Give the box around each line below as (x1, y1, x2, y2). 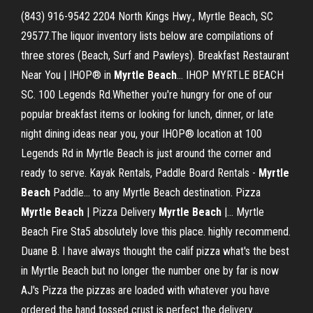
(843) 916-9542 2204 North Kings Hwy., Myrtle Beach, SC (21, 10, 273, 23)
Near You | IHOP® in (21, 68, 114, 82)
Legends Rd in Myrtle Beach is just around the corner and (21, 147, 271, 160)
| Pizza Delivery (84, 205, 159, 219)
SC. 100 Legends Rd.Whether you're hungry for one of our (21, 88, 272, 101)
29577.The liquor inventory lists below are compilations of (21, 29, 273, 43)
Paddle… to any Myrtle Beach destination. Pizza (50, 186, 261, 199)
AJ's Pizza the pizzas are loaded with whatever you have (21, 284, 270, 297)
